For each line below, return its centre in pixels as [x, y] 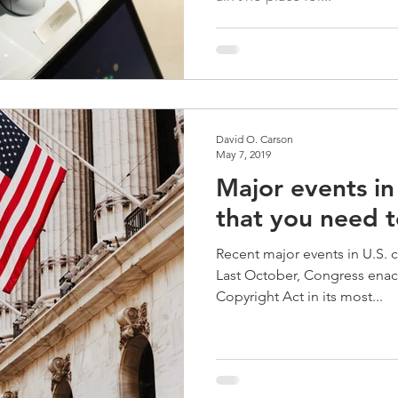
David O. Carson [255, 139]
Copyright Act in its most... [299, 296]
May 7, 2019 [243, 154]
